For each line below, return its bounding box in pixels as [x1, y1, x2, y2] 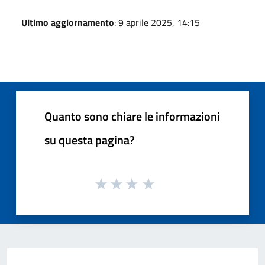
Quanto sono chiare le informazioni [44, 106, 220, 125]
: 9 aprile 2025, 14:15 [114, 15, 200, 30]
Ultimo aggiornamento [21, 15, 114, 30]
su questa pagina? [44, 130, 135, 149]
